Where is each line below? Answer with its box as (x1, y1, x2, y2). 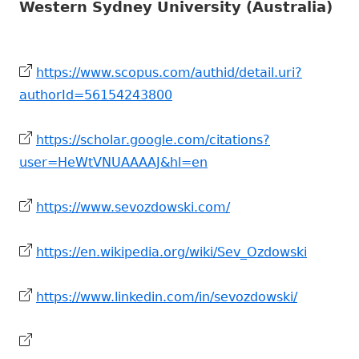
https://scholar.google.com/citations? (36, 132, 270, 148)
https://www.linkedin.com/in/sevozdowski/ (36, 289, 297, 305)
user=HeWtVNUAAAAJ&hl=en (19, 155, 208, 171)
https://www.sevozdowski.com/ (36, 200, 230, 216)
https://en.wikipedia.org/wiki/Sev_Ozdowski (36, 244, 307, 260)
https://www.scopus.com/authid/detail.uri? (36, 65, 302, 81)
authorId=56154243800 (19, 87, 172, 103)
